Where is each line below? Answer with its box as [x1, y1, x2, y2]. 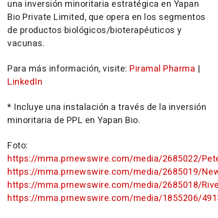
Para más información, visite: [7, 62, 129, 75]
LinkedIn [7, 75, 42, 89]
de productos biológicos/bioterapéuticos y [7, 23, 182, 37]
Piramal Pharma [129, 62, 195, 75]
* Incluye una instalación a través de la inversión [7, 100, 206, 114]
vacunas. [7, 36, 45, 50]
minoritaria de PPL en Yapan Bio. [7, 113, 140, 127]
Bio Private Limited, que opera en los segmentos [7, 10, 206, 24]
